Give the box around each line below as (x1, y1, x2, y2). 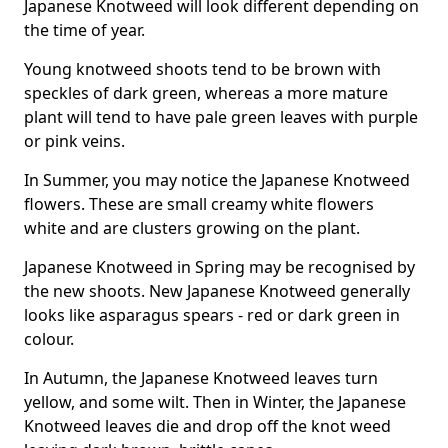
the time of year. (24, 19, 145, 41)
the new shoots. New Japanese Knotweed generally (24, 280, 410, 302)
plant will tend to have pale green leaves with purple (24, 106, 418, 128)
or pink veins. (24, 130, 125, 152)
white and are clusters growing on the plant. (24, 217, 364, 239)
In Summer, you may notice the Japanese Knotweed (24, 169, 410, 191)
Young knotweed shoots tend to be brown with (24, 58, 381, 80)
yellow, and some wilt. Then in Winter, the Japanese (24, 391, 406, 413)
